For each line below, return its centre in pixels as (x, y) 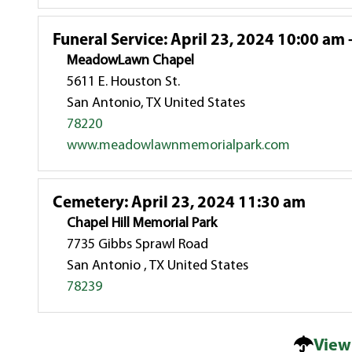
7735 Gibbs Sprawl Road (138, 244)
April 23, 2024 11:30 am (217, 203)
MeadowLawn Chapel (131, 60)
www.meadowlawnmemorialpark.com (179, 145)
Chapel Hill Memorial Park (142, 223)
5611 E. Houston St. (124, 82)
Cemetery (89, 203)
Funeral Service (108, 40)
